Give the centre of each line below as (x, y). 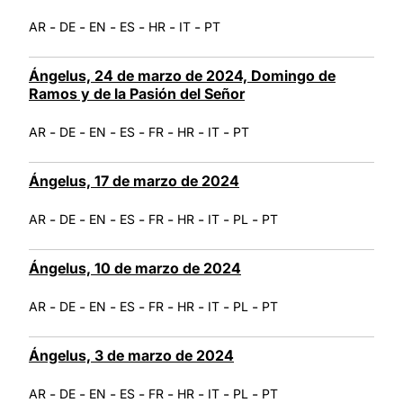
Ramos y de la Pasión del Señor (137, 93)
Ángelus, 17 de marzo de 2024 (134, 180)
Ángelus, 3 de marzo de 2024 (131, 355)
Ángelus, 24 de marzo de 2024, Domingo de (182, 75)
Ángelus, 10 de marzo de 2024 (135, 268)
